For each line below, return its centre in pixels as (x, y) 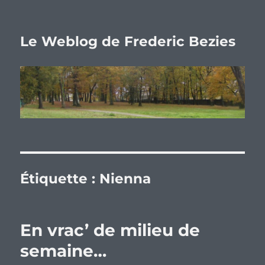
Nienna (125, 179)
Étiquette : (60, 179)
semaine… (64, 251)
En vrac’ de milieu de (110, 230)
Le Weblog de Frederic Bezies (128, 41)
